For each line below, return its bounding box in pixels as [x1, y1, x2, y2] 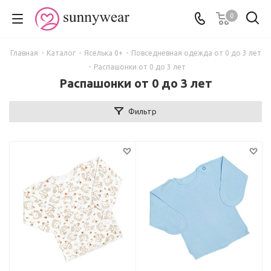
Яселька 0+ [83, 49, 123, 57]
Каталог [46, 49, 76, 57]
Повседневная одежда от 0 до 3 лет [131, 49, 261, 57]
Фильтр [128, 107, 157, 116]
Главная [10, 49, 38, 57]
